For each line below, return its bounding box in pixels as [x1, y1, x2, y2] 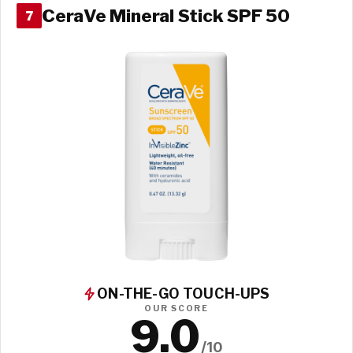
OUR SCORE [144, 303, 209, 314]
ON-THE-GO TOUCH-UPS [97, 285, 270, 303]
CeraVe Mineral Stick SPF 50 [42, 4, 290, 27]
